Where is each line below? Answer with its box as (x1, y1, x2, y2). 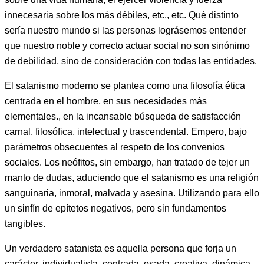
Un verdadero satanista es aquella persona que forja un (5, 243, 236, 253)
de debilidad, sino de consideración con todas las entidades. (5, 55, 257, 66)
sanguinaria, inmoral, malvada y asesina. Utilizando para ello (5, 187, 259, 198)
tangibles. (5, 218, 45, 229)
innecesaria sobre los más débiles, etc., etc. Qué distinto (5, 9, 239, 20)
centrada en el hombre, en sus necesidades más (5, 95, 207, 106)
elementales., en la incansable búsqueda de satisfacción (5, 111, 241, 121)
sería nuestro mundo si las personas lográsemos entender (5, 25, 246, 35)
